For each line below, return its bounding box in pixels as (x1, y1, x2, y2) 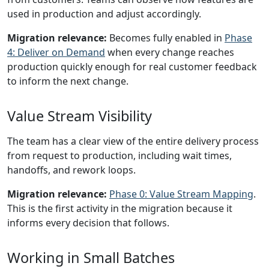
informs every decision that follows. (7, 216, 169, 229)
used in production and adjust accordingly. (7, 7, 201, 20)
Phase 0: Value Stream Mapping (109, 187, 253, 201)
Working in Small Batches (7, 248, 175, 267)
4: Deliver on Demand (7, 46, 105, 59)
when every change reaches (105, 46, 234, 59)
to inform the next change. (7, 74, 128, 88)
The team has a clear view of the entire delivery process (7, 134, 259, 148)
